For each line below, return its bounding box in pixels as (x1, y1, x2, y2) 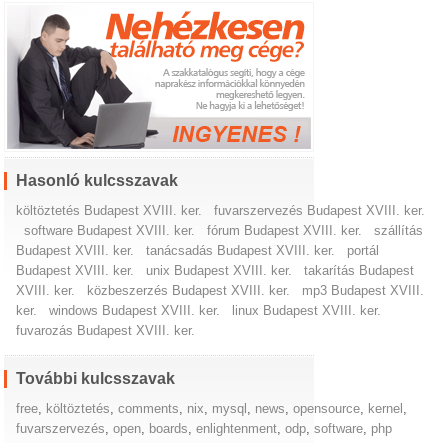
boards (149, 420, 189, 436)
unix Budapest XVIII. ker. (146, 262, 293, 278)
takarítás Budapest (304, 262, 415, 278)
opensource (293, 400, 361, 416)
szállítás (374, 222, 424, 238)
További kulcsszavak (16, 369, 176, 387)
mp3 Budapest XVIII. (302, 282, 425, 298)
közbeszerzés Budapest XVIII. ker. (87, 282, 291, 298)
